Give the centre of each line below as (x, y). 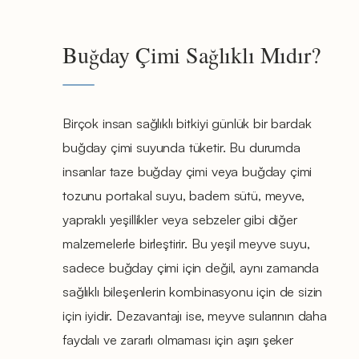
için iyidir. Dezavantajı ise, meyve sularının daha (195, 315)
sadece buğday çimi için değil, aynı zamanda (191, 267)
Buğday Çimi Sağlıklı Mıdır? (192, 54)
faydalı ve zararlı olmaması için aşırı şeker (178, 339)
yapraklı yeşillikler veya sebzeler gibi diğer (180, 219)
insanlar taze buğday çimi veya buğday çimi (188, 171)
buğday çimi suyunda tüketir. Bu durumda (182, 147)
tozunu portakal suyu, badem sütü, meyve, (184, 195)
